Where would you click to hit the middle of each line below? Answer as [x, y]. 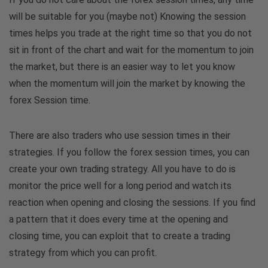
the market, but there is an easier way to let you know [122, 66]
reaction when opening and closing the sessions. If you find [132, 202]
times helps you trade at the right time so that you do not [130, 33]
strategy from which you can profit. [83, 252]
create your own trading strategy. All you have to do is [122, 169]
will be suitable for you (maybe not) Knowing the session [127, 16]
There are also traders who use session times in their [120, 135]
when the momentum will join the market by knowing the [127, 83]
